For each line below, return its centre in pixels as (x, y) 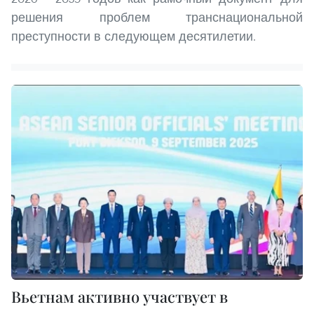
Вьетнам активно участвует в (120, 296)
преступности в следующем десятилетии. (134, 36)
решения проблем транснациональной (157, 18)
